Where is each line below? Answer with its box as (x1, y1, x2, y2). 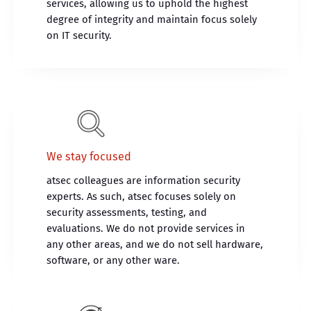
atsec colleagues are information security (47, 174, 241, 187)
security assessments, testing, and (47, 206, 208, 219)
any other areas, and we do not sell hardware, (47, 238, 264, 251)
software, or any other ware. (47, 254, 180, 267)
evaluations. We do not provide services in (47, 222, 246, 235)
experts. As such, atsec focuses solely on (47, 190, 237, 203)
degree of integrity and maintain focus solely (47, 12, 258, 26)
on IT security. (47, 28, 112, 42)
